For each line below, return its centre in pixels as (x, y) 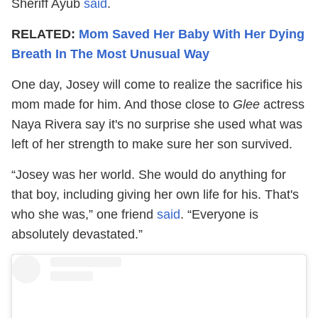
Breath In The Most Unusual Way (110, 54)
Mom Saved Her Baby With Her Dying (192, 34)
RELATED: (45, 34)
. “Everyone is (219, 214)
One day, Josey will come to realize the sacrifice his (157, 84)
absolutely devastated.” (77, 234)
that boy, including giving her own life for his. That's (155, 194)
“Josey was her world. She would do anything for (149, 174)
